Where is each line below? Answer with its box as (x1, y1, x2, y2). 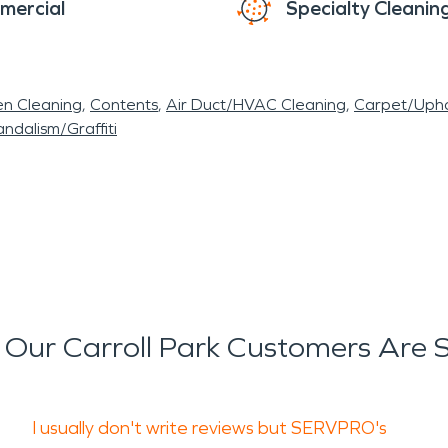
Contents (90, 95, 158, 114)
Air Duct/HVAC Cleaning (166, 95, 346, 114)
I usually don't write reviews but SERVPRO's (32, 417, 387, 439)
